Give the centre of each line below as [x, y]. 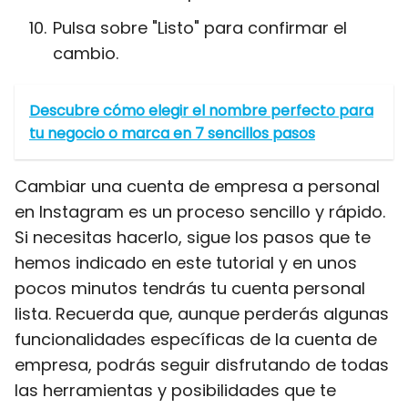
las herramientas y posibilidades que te [175, 390]
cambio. [86, 53]
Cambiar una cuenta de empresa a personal [197, 186]
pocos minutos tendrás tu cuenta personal [190, 288]
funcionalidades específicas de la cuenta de [196, 339]
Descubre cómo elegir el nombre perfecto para [201, 111]
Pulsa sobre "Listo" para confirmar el [200, 28]
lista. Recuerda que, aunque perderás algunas [202, 314]
